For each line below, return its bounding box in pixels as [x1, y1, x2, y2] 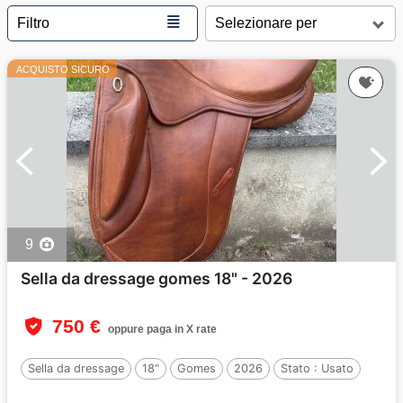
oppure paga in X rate [108, 323, 218, 336]
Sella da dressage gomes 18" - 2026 [21, 269, 292, 288]
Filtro [17, 15, 49, 31]
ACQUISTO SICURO [16, 64, 110, 75]
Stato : [281, 362, 321, 375]
